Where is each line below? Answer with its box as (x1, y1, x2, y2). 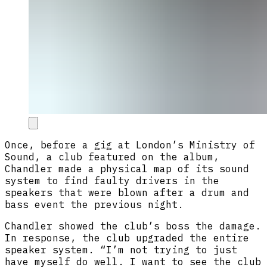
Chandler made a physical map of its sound (5, 162, 249, 175)
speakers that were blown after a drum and (5, 186, 249, 198)
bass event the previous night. (5, 198, 184, 210)
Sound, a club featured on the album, (5, 150, 219, 163)
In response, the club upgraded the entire (5, 231, 249, 244)
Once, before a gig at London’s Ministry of (5, 138, 255, 151)
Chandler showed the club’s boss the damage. (5, 219, 261, 232)
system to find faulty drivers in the (5, 174, 219, 187)
